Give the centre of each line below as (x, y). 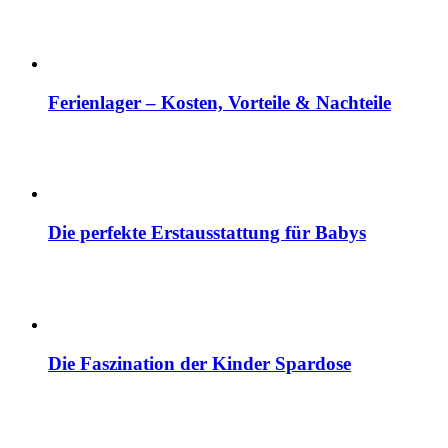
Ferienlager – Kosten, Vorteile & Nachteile (219, 102)
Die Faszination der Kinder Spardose (199, 363)
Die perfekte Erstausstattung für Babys (207, 233)
